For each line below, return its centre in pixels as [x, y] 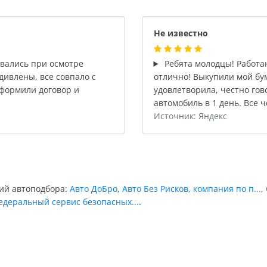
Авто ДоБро [94, 188]
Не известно [181, 33]
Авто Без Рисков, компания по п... [192, 188]
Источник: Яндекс [190, 116]
